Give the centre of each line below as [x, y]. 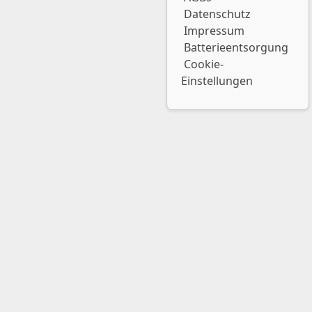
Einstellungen [217, 81]
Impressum [214, 31]
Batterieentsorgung [236, 47]
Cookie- [204, 64]
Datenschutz [217, 14]
